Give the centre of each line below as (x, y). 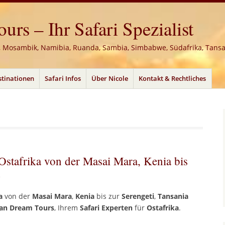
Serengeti (138, 196)
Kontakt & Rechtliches (173, 78)
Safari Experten (106, 208)
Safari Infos (63, 78)
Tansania (173, 196)
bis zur (108, 196)
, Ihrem (67, 208)
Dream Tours (32, 208)
